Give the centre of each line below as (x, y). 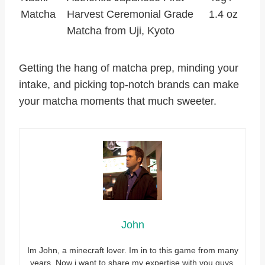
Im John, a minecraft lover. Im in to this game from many (132, 251)
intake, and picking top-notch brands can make (129, 85)
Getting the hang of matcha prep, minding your (129, 68)
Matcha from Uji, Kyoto (121, 31)
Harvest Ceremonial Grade (130, 14)
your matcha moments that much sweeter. (118, 101)
